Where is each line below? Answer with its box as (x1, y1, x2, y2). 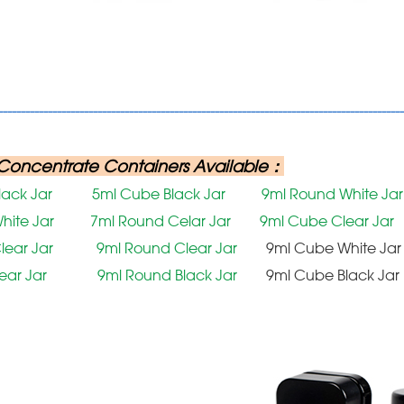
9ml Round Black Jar (97, 265, 244, 284)
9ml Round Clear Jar (96, 238, 241, 257)
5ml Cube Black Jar (92, 184, 225, 203)
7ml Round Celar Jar (90, 211, 231, 230)
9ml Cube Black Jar (266, 265, 399, 284)
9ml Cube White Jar (266, 238, 401, 257)
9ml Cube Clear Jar (260, 211, 394, 230)
